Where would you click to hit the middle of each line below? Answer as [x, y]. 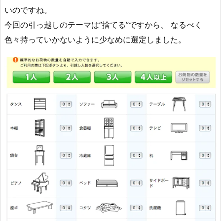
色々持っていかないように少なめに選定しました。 [95, 39]
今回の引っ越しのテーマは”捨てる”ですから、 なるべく [103, 24]
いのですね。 [28, 10]
